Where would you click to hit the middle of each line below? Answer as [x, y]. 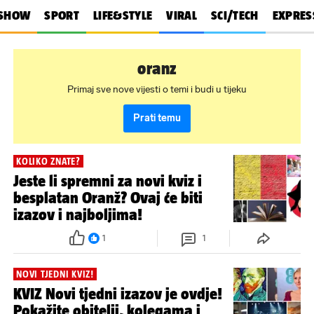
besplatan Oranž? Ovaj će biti [108, 198]
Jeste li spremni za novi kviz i [108, 181]
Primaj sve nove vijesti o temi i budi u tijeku [157, 89]
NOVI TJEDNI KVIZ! [55, 274]
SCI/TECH [234, 15]
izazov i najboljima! [78, 215]
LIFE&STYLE [123, 15]
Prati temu [157, 118]
